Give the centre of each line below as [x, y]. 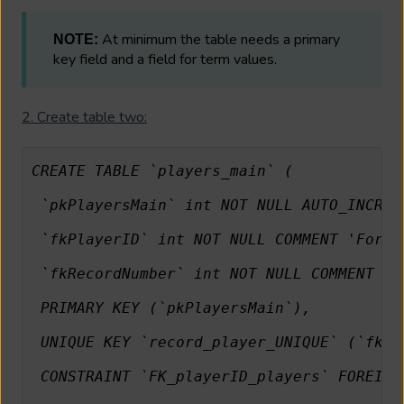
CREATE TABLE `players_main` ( [162, 171]
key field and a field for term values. [165, 59]
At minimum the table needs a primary [219, 39]
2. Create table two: [84, 117]
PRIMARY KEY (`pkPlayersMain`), [171, 308]
